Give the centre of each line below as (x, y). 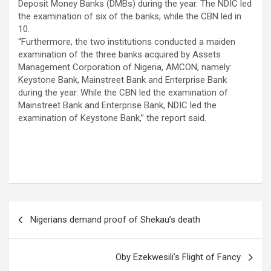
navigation (44, 230)
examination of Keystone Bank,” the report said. (112, 118)
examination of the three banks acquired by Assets (119, 55)
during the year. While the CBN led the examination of (123, 93)
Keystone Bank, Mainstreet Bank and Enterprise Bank (122, 80)
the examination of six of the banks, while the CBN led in (130, 17)
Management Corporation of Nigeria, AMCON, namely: (125, 67)
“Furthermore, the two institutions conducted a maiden (127, 42)
